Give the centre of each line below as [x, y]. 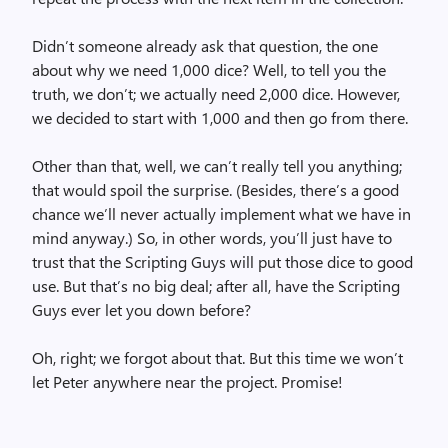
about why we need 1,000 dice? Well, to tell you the [209, 69]
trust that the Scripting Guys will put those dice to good [222, 261]
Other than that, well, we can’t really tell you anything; [217, 165]
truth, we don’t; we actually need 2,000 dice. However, [216, 93]
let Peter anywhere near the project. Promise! [187, 381]
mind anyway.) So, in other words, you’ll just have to [212, 237]
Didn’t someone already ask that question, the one [205, 45]
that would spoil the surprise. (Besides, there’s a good [215, 189]
